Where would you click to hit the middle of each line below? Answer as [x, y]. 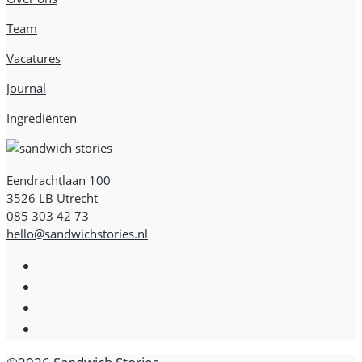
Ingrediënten [42, 118]
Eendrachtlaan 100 [59, 180]
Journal [26, 88]
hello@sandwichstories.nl [77, 233]
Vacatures [34, 58]
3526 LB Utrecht [52, 198]
